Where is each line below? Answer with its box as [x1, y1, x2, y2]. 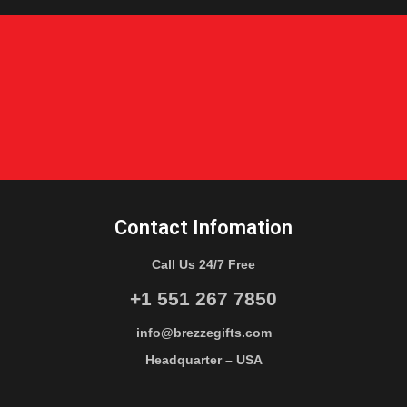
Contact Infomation [114, 216, 293, 240]
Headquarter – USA [144, 352, 263, 368]
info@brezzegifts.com [135, 325, 272, 341]
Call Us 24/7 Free [152, 257, 255, 273]
